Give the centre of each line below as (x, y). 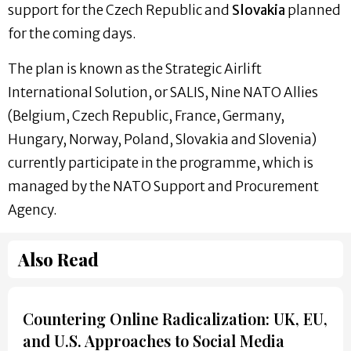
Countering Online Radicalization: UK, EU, (175, 319)
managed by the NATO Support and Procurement (163, 186)
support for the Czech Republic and (120, 11)
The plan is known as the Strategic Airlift (135, 69)
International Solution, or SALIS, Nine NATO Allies (163, 92)
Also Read (58, 260)
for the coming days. (72, 34)
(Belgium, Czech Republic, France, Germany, (146, 116)
